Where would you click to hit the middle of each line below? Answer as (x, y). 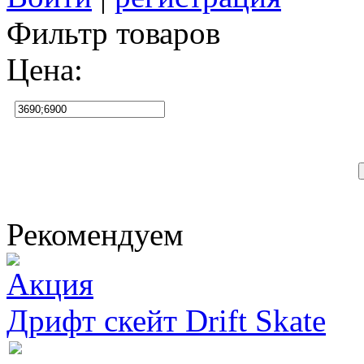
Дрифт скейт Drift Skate (166, 321)
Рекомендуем (95, 234)
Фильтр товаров (113, 33)
